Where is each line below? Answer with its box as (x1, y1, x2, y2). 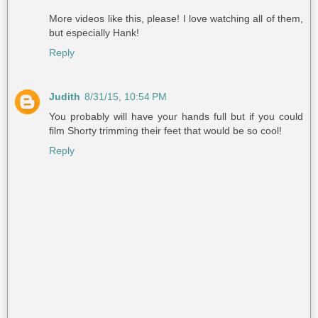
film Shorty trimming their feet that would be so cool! (49, 125, 282, 137)
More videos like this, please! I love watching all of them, (49, 13, 303, 25)
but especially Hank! (49, 27, 139, 39)
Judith (49, 91, 80, 103)
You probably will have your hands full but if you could (49, 111, 303, 123)
